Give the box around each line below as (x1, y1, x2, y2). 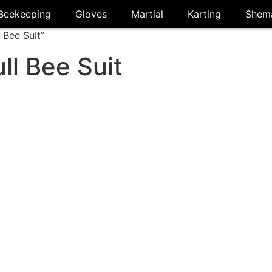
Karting (188, 8, 222, 20)
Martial (131, 8, 164, 20)
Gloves (75, 8, 107, 20)
